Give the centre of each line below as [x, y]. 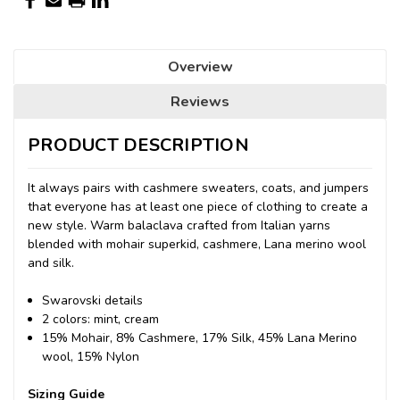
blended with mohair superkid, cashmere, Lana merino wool [197, 244]
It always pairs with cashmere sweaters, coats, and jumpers [198, 187]
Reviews [200, 101]
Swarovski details [93, 300]
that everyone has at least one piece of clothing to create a [198, 206]
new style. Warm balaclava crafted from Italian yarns [179, 225]
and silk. [51, 262]
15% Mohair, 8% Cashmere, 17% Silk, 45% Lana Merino [200, 337]
